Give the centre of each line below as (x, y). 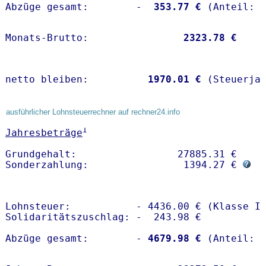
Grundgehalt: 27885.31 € (124, 154)
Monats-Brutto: (91, 38)
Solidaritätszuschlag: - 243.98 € (103, 217)
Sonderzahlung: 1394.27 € (124, 165)
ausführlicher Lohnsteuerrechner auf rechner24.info (93, 112)
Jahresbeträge (44, 133)
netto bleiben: (74, 80)
